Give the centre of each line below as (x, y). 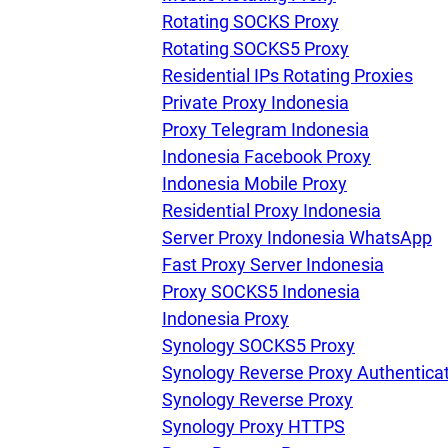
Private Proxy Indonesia (255, 102)
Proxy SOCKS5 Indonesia (261, 291)
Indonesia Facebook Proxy (266, 156)
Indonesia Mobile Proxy (254, 183)
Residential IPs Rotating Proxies (287, 75)
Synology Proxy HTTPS (253, 426)
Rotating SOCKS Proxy (250, 21)
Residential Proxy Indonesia (271, 210)
